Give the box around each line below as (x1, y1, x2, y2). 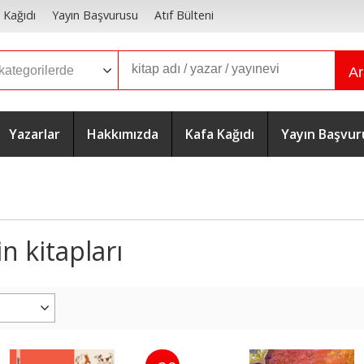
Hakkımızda (87, 125, 158, 143)
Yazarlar (9, 125, 60, 143)
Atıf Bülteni (154, 7, 214, 24)
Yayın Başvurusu (51, 7, 138, 24)
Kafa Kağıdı (185, 125, 254, 143)
